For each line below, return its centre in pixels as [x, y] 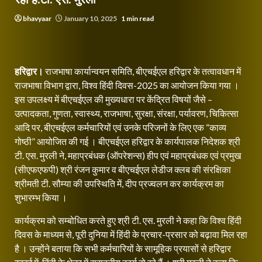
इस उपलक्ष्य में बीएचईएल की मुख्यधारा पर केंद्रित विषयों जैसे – [113, 99]
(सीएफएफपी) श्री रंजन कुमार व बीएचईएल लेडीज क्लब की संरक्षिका [123, 169]
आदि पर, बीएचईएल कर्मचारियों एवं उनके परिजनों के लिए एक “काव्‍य [120, 127]
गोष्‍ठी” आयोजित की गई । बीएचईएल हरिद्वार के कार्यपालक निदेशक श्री [127, 141]
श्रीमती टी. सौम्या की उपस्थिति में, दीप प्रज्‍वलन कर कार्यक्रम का [119, 183]
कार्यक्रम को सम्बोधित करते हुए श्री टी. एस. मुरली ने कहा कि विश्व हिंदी [128, 220]
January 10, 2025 [90, 18]
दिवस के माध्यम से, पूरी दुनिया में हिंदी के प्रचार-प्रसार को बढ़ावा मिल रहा [131, 234]
